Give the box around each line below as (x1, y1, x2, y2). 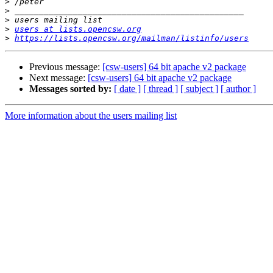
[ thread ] (143, 83, 178, 94)
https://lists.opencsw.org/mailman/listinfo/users (15, 34, 249, 43)
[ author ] (221, 83, 256, 94)
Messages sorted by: (29, 83, 112, 94)
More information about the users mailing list (5, 110, 177, 121)
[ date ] (114, 83, 141, 94)
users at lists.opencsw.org (15, 24, 141, 34)
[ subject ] (180, 83, 218, 94)
